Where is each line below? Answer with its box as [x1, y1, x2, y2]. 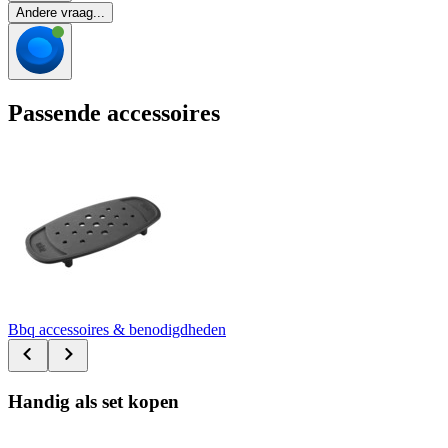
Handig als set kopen [8, 390, 179, 412]
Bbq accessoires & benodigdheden [8, 320, 226, 338]
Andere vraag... [16, 5, 105, 21]
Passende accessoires [8, 100, 220, 127]
